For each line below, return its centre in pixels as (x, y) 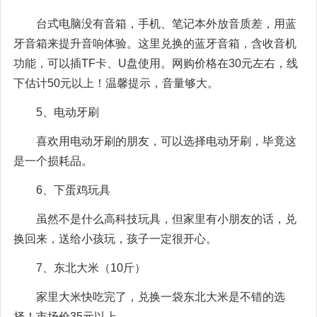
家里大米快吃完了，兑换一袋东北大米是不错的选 (161, 296)
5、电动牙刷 (68, 112)
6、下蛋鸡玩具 (73, 190)
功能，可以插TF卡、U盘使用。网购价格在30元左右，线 (156, 63)
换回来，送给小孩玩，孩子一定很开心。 (115, 238)
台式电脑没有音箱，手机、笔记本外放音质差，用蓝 (166, 23)
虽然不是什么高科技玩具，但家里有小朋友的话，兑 (166, 219)
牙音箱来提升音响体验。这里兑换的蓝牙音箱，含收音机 (155, 43)
